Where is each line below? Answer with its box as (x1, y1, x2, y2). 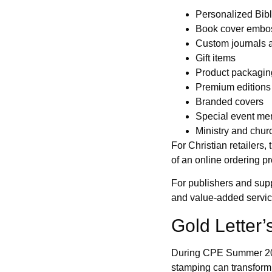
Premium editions (195, 82, 271, 93)
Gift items (195, 53, 236, 64)
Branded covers (195, 97, 263, 107)
